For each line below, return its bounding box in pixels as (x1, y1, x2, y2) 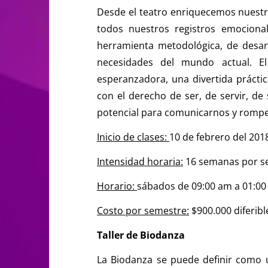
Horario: (97, 179, 137, 193)
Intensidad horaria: (97, 154, 183, 168)
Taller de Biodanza (97, 228, 185, 242)
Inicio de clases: (97, 130, 169, 144)
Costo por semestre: (97, 203, 189, 217)
